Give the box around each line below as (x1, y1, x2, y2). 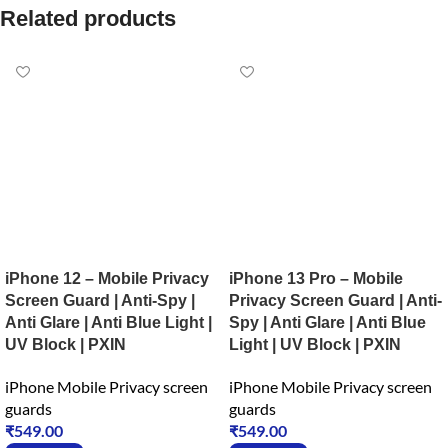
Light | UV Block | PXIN (229, 336, 401, 354)
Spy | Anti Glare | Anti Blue (229, 314, 426, 332)
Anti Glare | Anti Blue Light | (5, 314, 212, 332)
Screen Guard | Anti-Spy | (5, 292, 195, 310)
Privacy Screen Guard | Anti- (229, 292, 442, 310)
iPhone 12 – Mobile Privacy (5, 270, 209, 288)
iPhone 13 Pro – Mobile (229, 270, 403, 288)
